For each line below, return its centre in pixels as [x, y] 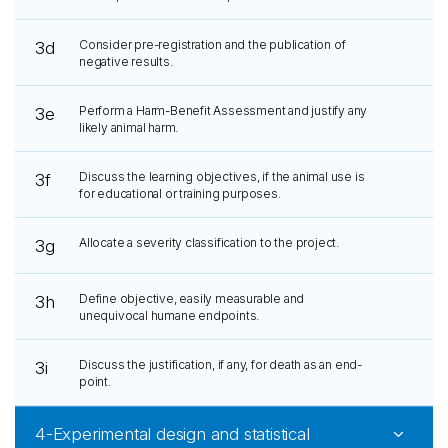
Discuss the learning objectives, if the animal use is [221, 176]
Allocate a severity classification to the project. [208, 242]
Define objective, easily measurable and [191, 298]
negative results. [125, 61]
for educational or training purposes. [179, 193]
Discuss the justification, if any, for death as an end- [220, 364]
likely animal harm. [128, 127]
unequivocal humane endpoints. [169, 315]
